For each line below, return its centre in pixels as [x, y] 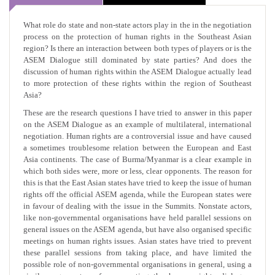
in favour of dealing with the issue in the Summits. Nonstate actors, [137, 206]
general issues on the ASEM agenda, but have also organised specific [137, 229]
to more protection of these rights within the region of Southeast [137, 83]
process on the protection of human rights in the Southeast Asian [137, 36]
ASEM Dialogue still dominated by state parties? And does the [137, 60]
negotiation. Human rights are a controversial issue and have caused [137, 136]
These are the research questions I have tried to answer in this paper [137, 112]
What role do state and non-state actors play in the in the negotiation [137, 25]
